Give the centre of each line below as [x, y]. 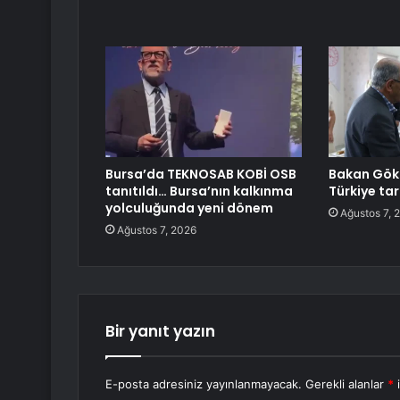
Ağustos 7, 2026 [157, 230]
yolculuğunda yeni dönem [189, 208]
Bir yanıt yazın [160, 332]
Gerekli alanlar [346, 384]
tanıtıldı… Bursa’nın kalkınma [199, 192]
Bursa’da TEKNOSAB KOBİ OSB [201, 175]
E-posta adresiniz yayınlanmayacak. [204, 384]
